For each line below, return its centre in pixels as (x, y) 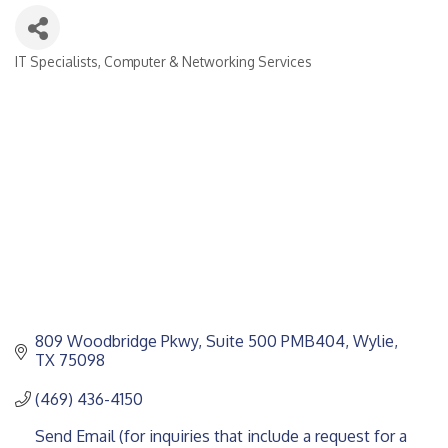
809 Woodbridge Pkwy (116, 340)
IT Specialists (56, 61)
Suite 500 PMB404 (275, 340)
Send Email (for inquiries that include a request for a (221, 435)
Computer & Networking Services (208, 61)
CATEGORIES (68, 76)
